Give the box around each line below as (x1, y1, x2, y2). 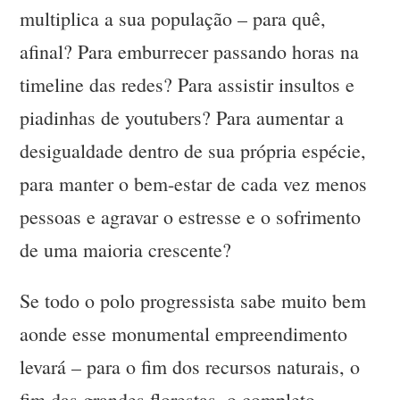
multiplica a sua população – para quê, (20, 5, 327, 32)
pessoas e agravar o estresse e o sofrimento (20, 204, 362, 230)
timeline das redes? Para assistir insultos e (20, 71, 355, 98)
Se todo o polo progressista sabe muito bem (20, 287, 367, 314)
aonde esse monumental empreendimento (20, 321, 348, 347)
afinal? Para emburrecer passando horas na (20, 38, 360, 65)
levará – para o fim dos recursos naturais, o (20, 354, 361, 380)
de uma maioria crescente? (20, 237, 232, 263)
